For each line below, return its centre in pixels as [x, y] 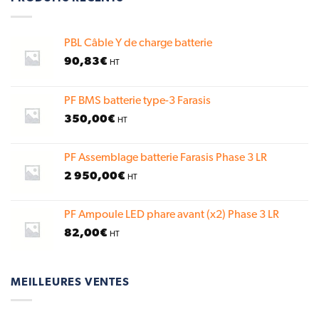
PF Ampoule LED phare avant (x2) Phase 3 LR [172, 215]
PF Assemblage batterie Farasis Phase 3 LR [166, 158]
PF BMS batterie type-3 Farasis [137, 101]
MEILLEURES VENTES [70, 282]
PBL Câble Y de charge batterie [138, 43]
